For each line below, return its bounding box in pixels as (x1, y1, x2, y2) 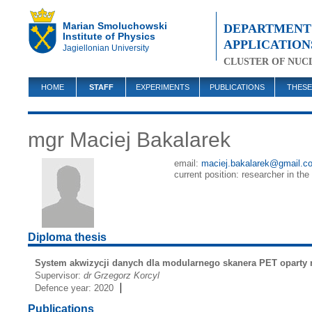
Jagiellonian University (63, 43, 149, 53)
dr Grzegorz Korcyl (84, 270, 159, 281)
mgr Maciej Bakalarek (28, 128, 231, 151)
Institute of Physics (63, 31, 155, 42)
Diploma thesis (28, 231, 107, 243)
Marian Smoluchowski (63, 20, 167, 31)
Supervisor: (35, 270, 84, 281)
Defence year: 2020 (35, 283, 114, 293)
